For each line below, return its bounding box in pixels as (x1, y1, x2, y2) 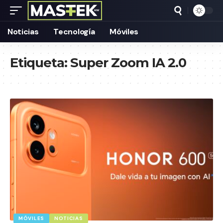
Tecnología (53, 26, 95, 37)
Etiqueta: (10, 55, 70, 71)
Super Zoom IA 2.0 (70, 55, 186, 71)
